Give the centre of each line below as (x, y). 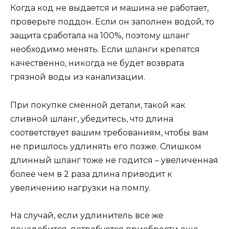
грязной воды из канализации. (78, 77)
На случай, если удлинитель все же (87, 215)
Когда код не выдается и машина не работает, (109, 8)
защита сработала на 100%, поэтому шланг (100, 36)
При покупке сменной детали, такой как (98, 105)
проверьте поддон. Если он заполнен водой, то (112, 22)
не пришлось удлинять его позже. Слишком (106, 146)
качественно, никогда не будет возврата (97, 63)
